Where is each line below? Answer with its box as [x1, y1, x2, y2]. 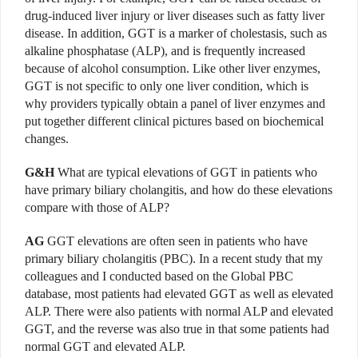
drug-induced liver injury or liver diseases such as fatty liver [25, 8, 324, 22]
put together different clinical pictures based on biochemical [25, 113, 324, 128]
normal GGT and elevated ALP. [25, 339, 185, 353]
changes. [25, 131, 69, 145]
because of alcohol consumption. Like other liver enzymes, [25, 61, 320, 75]
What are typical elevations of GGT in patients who [54, 165, 317, 179]
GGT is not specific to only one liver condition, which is [25, 78, 308, 93]
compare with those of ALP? [25, 200, 169, 214]
